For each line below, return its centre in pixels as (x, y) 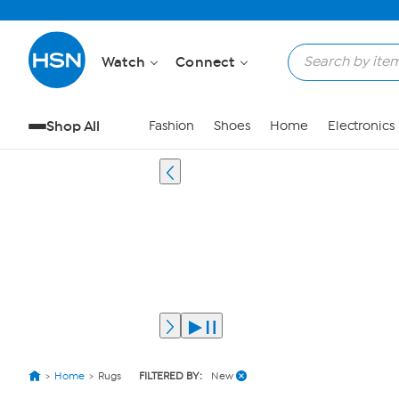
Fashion (171, 126)
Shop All (73, 126)
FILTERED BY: (171, 376)
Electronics (361, 126)
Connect (207, 62)
